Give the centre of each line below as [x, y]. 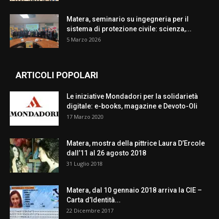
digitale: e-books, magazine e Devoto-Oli [132, 106]
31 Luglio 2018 [85, 164]
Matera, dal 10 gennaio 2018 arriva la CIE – [134, 190]
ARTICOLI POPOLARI [57, 75]
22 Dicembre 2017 [90, 211]
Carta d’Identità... [94, 200]
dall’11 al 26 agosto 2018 [106, 153]
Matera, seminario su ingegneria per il [128, 19]
